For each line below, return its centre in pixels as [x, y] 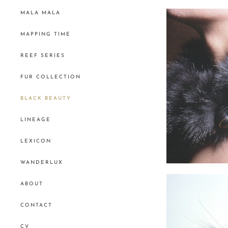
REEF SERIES [43, 56]
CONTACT [36, 205]
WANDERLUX [42, 163]
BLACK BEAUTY [46, 98]
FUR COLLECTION [51, 77]
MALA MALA [40, 13]
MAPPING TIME [46, 34]
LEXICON [36, 141]
